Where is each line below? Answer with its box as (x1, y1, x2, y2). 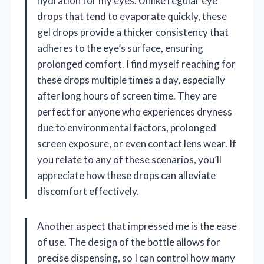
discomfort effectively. (37, 185, 139, 198)
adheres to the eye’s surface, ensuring (37, 42, 203, 55)
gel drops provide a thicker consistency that (37, 26, 229, 39)
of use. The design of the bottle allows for (37, 236, 220, 249)
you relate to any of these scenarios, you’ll (37, 153, 222, 166)
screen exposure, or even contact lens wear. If (37, 137, 236, 150)
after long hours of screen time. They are (37, 90, 217, 103)
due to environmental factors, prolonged (37, 121, 216, 134)
